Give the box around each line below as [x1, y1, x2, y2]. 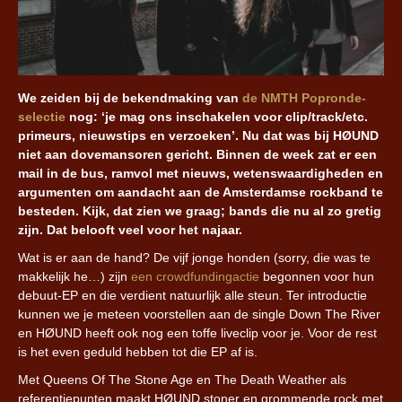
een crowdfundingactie [131, 268, 259, 284]
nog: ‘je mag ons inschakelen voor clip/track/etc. [66, 109, 368, 124]
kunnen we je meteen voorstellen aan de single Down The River [18, 306, 380, 321]
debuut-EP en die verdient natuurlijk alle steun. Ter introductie [18, 287, 367, 302]
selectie [18, 109, 66, 124]
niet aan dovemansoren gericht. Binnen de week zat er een [18, 146, 377, 162]
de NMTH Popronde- [242, 90, 366, 105]
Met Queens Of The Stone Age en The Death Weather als [18, 371, 346, 387]
